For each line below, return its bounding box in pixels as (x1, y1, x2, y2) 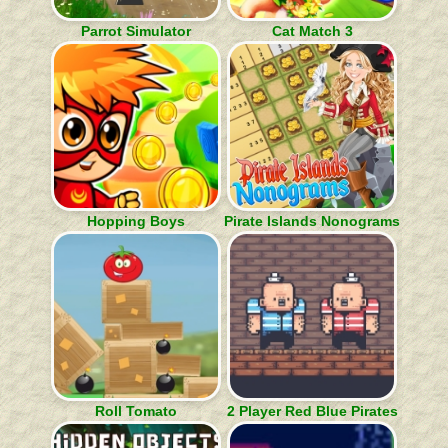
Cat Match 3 (271, 23, 353, 39)
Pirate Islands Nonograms (224, 213, 400, 229)
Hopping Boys (87, 213, 185, 229)
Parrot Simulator (81, 23, 191, 39)
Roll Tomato (95, 403, 177, 419)
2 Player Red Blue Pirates (226, 403, 398, 419)
